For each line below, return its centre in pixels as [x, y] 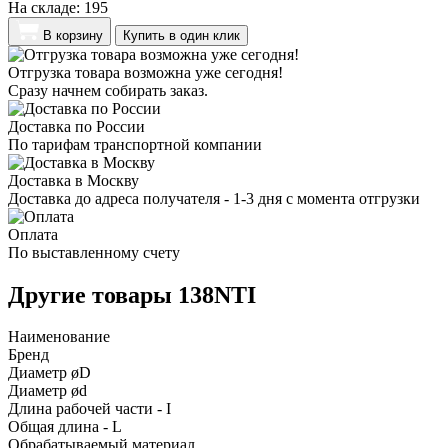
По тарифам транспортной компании [135, 144]
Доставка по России [76, 126]
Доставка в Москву [73, 180]
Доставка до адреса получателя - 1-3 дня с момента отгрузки [214, 198]
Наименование [59, 337]
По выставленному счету [94, 252]
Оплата [33, 234]
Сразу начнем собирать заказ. [108, 90]
